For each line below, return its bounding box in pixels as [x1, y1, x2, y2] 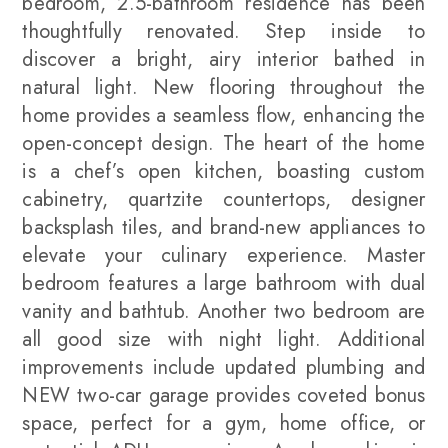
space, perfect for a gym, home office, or [22, 409, 426, 438]
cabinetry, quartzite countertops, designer [22, 185, 426, 214]
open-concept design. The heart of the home [22, 129, 426, 158]
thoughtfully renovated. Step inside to [22, 17, 426, 46]
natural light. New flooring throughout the [22, 73, 426, 102]
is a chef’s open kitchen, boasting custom [22, 157, 426, 186]
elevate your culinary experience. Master [22, 241, 426, 270]
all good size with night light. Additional [22, 325, 426, 354]
